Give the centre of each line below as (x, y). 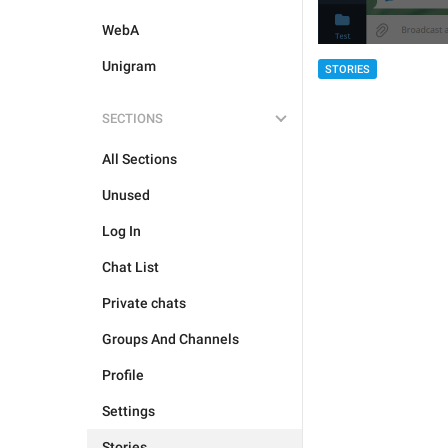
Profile (123, 375)
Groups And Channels (170, 339)
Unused (126, 195)
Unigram (129, 66)
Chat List (130, 267)
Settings (128, 411)
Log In (121, 231)
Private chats (144, 303)
